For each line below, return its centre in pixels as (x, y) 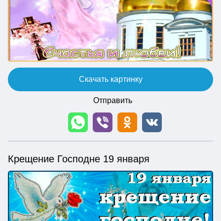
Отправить (112, 100)
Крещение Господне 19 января (79, 159)
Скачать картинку (110, 79)
